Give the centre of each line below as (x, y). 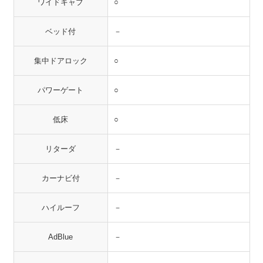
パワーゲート (61, 90)
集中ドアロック (60, 61)
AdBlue (61, 237)
